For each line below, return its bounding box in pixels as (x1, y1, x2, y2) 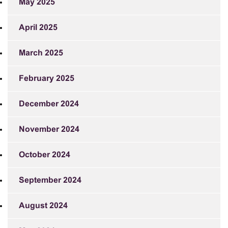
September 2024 (19, 177, 81, 184)
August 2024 (19, 202, 68, 210)
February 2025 (19, 75, 74, 82)
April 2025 (19, 24, 58, 32)
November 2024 (19, 126, 79, 133)
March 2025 (19, 49, 63, 57)
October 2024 (19, 151, 70, 159)
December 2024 (19, 100, 79, 108)
